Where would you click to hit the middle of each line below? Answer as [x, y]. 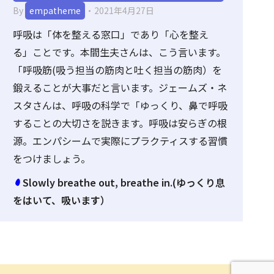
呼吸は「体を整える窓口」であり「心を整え [111, 34]
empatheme [55, 10]
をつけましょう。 [52, 158]
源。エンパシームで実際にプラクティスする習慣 [120, 141]
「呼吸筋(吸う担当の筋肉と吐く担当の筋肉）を [117, 70]
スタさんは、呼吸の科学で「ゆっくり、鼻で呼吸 [120, 105]
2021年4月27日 [124, 10]
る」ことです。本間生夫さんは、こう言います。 [119, 52]
